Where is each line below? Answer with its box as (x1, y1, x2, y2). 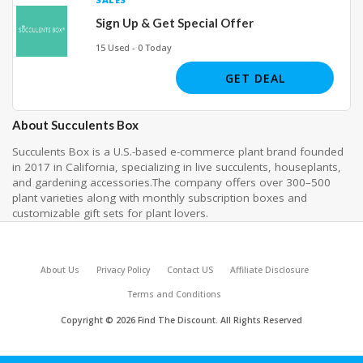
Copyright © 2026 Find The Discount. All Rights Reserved (61, 314, 302, 326)
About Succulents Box (12, 117, 139, 132)
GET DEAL (224, 70, 285, 86)
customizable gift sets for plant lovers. (12, 205, 208, 220)
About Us (40, 263, 79, 275)
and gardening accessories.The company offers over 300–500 (12, 174, 331, 190)
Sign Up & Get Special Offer (96, 15, 254, 30)
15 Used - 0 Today (96, 41, 172, 53)
